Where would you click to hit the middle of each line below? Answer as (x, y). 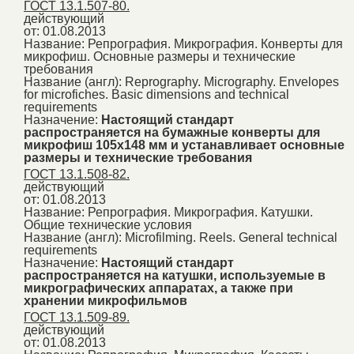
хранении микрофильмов (105, 301)
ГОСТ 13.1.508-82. (77, 175)
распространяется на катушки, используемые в (175, 276)
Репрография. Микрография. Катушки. (200, 213)
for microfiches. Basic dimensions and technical (156, 95)
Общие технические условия (108, 225)
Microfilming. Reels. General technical (231, 238)
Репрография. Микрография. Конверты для (215, 44)
